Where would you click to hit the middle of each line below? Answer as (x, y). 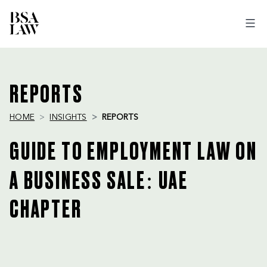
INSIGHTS (68, 117)
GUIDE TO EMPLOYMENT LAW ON (133, 153)
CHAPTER (46, 210)
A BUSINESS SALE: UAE (99, 182)
